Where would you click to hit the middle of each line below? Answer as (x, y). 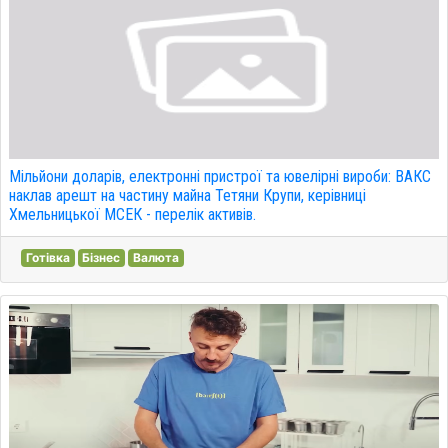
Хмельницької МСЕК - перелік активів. (132, 214)
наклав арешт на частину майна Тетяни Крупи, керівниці (187, 195)
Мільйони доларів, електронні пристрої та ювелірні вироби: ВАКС (220, 176)
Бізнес (101, 257)
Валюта (155, 257)
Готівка (47, 257)
